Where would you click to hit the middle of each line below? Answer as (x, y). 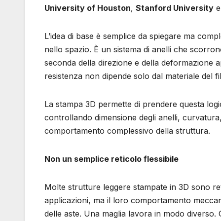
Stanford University (175, 8)
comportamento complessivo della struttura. (127, 130)
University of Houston (88, 8)
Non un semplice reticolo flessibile (111, 159)
